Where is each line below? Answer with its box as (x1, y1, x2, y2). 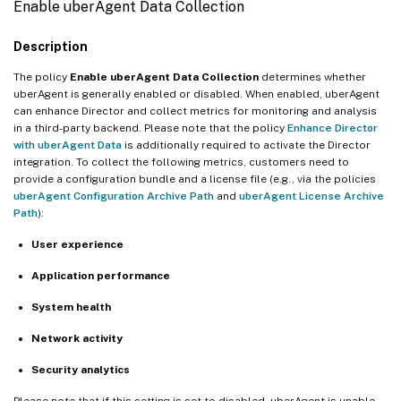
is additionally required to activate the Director (122, 138, 371, 151)
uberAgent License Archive (239, 189, 384, 202)
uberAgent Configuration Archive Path (13, 189, 214, 202)
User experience (31, 237, 124, 251)
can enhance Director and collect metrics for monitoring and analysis (13, 104, 377, 117)
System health (31, 300, 111, 313)
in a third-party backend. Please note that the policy (13, 121, 287, 134)
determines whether (259, 70, 366, 83)
